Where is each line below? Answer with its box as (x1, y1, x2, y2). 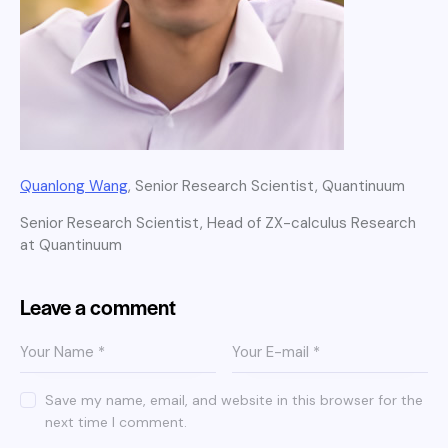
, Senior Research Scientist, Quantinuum (128, 176, 405, 196)
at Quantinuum (20, 235, 122, 255)
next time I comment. (45, 413, 188, 431)
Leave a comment (20, 291, 176, 321)
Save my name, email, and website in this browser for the (45, 391, 424, 409)
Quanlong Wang (20, 176, 128, 196)
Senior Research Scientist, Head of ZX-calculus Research (20, 213, 416, 233)
